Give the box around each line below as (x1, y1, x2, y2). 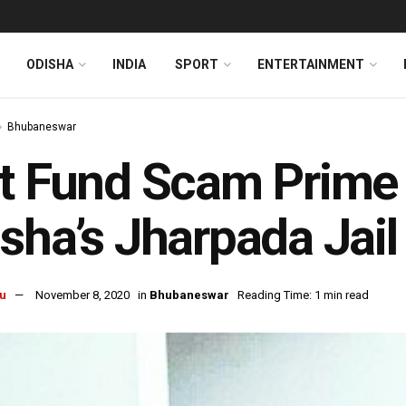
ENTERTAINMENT (257, 57, 364, 72)
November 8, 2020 (35, 288, 130, 303)
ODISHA (26, 57, 73, 72)
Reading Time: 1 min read (237, 288, 369, 303)
